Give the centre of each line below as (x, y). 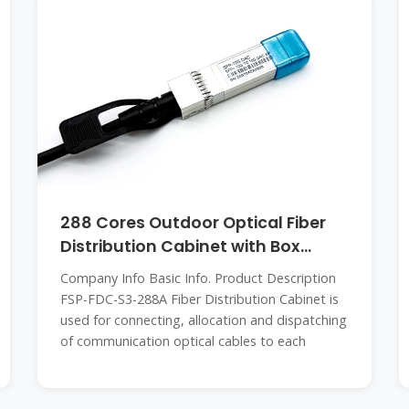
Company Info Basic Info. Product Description (198, 278)
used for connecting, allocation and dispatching (203, 320)
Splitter (90, 270)
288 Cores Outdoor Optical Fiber (193, 223)
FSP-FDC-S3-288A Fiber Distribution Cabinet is (199, 299)
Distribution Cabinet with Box (180, 246)
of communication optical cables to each (183, 341)
